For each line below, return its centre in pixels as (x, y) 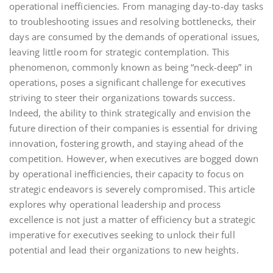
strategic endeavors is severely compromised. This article (132, 189)
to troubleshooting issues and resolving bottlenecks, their (133, 21)
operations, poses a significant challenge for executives (128, 82)
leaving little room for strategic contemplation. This (119, 51)
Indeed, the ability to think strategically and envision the (130, 112)
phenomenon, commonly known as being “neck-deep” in (131, 67)
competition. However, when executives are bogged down (134, 158)
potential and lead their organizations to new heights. (124, 250)
